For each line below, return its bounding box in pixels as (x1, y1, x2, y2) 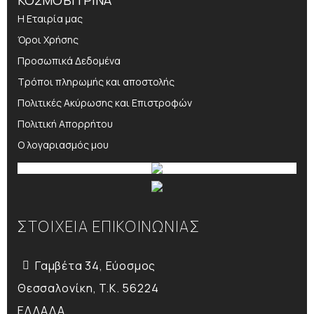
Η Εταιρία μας (18, 12, 83, 26)
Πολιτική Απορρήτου (18, 117, 113, 131)
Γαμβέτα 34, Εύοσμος (35, 258, 156, 274)
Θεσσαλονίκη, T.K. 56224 (18, 280, 159, 296)
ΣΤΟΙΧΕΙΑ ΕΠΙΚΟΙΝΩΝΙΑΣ (18, 217, 200, 237)
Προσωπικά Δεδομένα (18, 54, 121, 68)
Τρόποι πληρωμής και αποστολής (18, 75, 175, 89)
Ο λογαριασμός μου (18, 138, 109, 152)
